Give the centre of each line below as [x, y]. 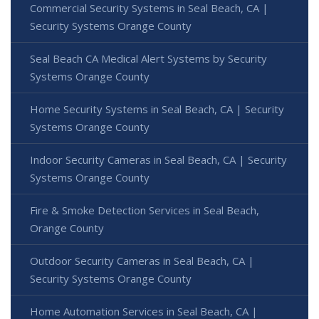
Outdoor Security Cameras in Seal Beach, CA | [142, 261]
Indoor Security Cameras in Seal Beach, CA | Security [158, 160]
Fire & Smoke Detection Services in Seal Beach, [145, 210]
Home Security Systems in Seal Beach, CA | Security [157, 109]
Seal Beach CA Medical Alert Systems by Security [148, 59]
